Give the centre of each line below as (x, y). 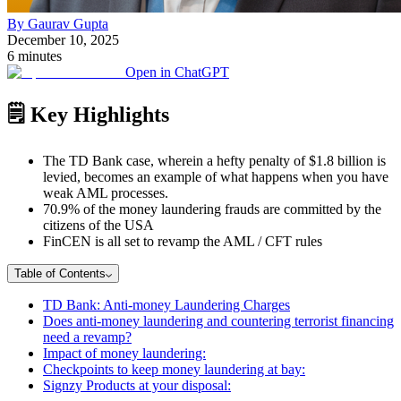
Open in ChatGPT (177, 72)
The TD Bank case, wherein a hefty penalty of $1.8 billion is (214, 160)
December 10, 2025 (63, 39)
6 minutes (34, 55)
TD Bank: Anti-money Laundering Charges (166, 304)
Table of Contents (60, 273)
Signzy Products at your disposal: (137, 385)
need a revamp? (87, 337)
